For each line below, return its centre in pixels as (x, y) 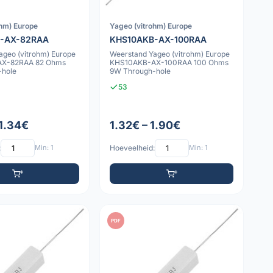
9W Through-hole (140, 71)
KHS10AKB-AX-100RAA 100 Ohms (169, 63)
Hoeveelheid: (133, 148)
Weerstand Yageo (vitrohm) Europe (170, 54)
